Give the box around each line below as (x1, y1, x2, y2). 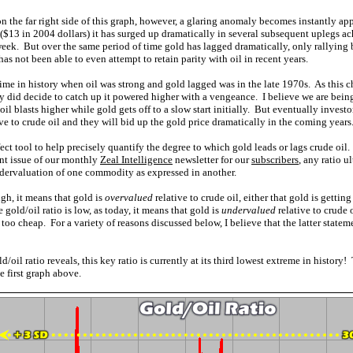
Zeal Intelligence (100, 154, 173, 165)
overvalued (105, 191, 153, 203)
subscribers (251, 154, 299, 165)
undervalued (221, 204, 276, 216)
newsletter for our (173, 154, 251, 165)
